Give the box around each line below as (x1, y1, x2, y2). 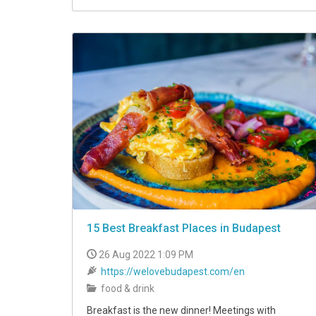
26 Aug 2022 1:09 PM (99, 248, 193, 260)
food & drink (99, 282, 154, 294)
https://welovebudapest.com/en (101, 265, 245, 277)
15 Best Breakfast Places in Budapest (87, 221, 281, 235)
